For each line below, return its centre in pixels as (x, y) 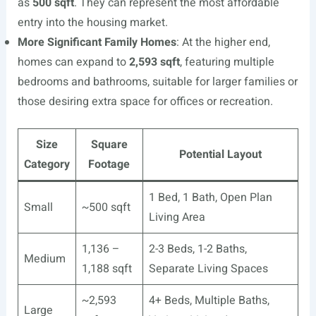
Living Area (177, 217)
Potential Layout (220, 154)
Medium (44, 259)
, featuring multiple (227, 62)
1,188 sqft (107, 269)
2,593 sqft (154, 62)
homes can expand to (73, 62)
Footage (109, 164)
